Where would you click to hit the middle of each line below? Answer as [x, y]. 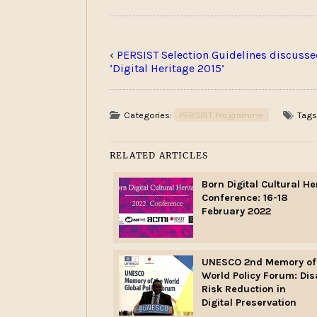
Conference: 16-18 [244, 198]
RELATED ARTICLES [159, 155]
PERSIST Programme [221, 115]
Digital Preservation [249, 303]
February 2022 [236, 212]
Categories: [149, 115]
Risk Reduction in [243, 289]
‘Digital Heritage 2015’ [167, 68]
